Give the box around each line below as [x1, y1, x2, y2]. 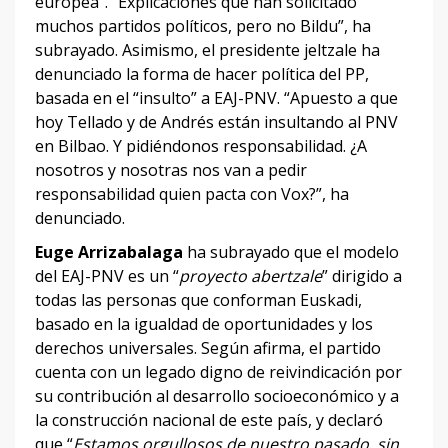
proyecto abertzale [179, 264, 322, 287]
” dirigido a [322, 264, 402, 287]
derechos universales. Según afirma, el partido [35, 336, 381, 359]
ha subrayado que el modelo [183, 240, 399, 263]
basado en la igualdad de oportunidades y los [35, 312, 373, 335]
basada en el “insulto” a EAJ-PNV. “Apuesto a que [35, 86, 398, 109]
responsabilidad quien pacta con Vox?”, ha [35, 182, 349, 205]
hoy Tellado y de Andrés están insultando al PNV [35, 110, 398, 133]
